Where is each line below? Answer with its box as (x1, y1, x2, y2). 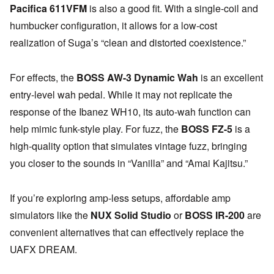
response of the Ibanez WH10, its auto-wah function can (10, 105, 251, 119)
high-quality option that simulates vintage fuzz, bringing (10, 139, 247, 154)
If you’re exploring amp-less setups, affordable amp (10, 190, 231, 205)
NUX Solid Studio (91, 207, 171, 222)
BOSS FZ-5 (181, 122, 232, 136)
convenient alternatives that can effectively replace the (10, 224, 244, 239)
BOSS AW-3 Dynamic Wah (76, 70, 198, 85)
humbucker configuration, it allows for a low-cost (10, 18, 217, 33)
